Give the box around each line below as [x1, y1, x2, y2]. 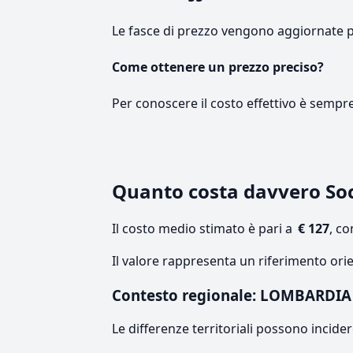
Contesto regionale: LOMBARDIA [112, 285, 351, 306]
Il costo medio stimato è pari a [112, 220, 295, 238]
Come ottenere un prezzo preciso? [112, 58, 324, 76]
